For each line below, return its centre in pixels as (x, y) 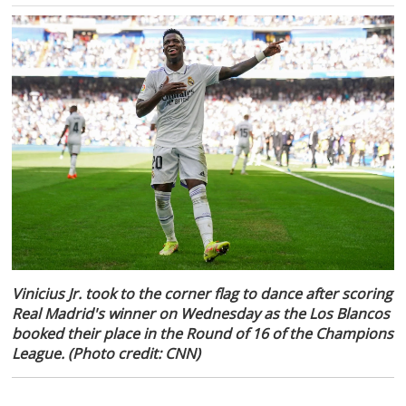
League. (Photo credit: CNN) (106, 353)
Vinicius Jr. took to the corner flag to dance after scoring (203, 293)
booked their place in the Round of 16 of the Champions (203, 333)
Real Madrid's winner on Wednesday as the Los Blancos (201, 313)
